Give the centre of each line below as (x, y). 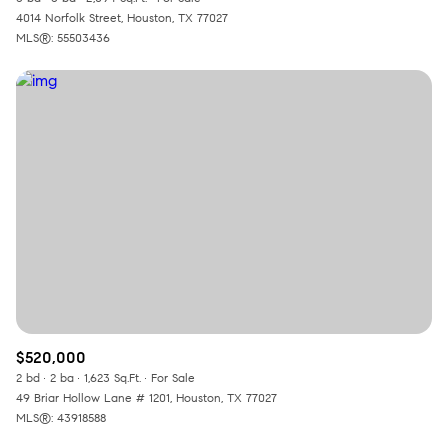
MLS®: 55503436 (63, 37)
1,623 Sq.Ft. (112, 378)
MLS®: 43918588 (61, 418)
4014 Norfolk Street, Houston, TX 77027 (122, 17)
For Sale (173, 378)
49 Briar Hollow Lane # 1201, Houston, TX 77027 (146, 398)
